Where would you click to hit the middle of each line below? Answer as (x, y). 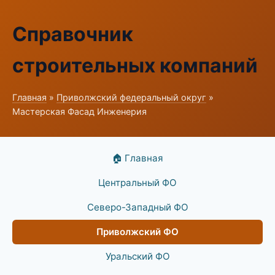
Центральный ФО (137, 183)
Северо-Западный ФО (137, 207)
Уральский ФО (137, 256)
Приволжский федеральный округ (131, 97)
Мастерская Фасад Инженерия (79, 111)
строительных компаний (135, 65)
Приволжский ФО (137, 232)
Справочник (73, 34)
